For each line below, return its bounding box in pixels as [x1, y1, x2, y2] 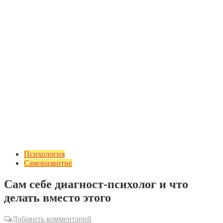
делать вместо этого [4, 191, 111, 204]
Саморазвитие [24, 159, 72, 167]
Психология [24, 150, 65, 158]
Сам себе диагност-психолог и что [4, 177, 188, 191]
